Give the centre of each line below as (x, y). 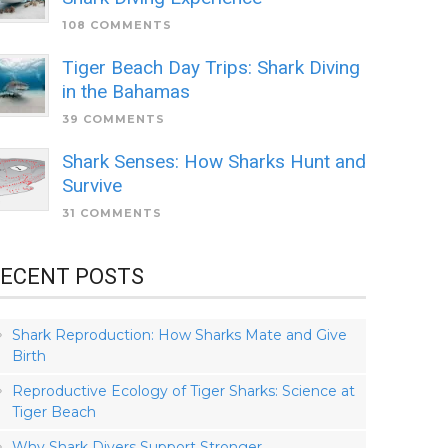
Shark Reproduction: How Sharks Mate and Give (179, 335)
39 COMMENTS (113, 119)
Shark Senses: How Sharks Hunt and (214, 161)
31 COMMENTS (112, 213)
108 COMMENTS (117, 25)
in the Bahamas (126, 91)
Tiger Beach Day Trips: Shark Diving (211, 67)
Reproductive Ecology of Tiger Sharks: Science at (183, 391)
